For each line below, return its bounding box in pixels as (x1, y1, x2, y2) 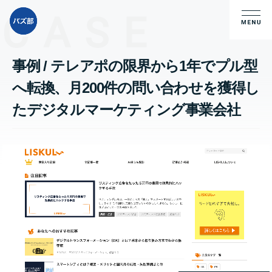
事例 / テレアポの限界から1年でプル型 (12, 58, 257, 74)
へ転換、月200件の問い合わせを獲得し (12, 80, 260, 96)
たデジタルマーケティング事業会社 (12, 101, 240, 118)
